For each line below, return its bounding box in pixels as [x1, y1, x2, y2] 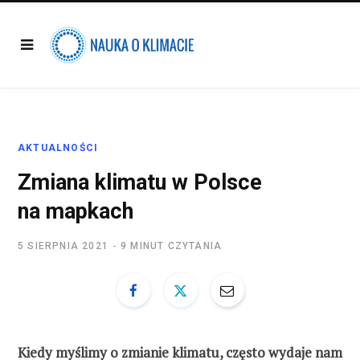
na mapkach [18, 198, 133, 224]
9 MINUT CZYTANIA [121, 240, 223, 252]
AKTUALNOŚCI [18, 142, 99, 153]
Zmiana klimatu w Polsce [18, 170, 262, 195]
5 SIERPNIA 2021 [18, 240, 108, 252]
